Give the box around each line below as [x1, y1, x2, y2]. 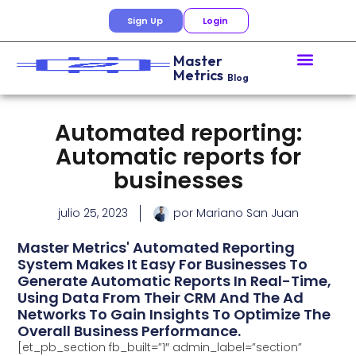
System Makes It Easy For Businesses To [17, 254, 308, 275]
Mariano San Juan [192, 205, 299, 221]
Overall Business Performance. [17, 321, 242, 342]
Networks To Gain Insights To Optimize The [17, 304, 331, 325]
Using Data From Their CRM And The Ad [17, 288, 304, 308]
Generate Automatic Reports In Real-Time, [17, 271, 332, 292]
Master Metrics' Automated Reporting [17, 238, 296, 258]
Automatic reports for [55, 141, 301, 172]
